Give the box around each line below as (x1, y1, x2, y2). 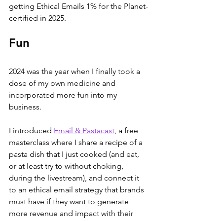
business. (9, 102, 41, 111)
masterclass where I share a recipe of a (9, 137, 145, 147)
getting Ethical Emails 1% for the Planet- (9, 1, 148, 11)
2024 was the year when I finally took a (9, 66, 142, 76)
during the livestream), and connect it (9, 173, 141, 183)
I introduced (9, 125, 54, 135)
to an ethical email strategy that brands (9, 184, 146, 194)
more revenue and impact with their (9, 208, 135, 218)
